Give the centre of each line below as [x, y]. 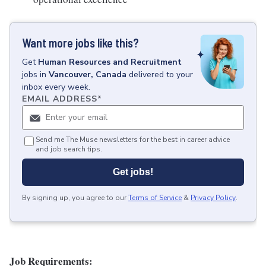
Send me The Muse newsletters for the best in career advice [133, 140]
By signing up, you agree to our [74, 198]
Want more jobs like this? [80, 43]
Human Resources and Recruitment [110, 62]
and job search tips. [69, 149]
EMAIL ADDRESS [60, 99]
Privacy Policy [213, 198]
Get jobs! [133, 172]
